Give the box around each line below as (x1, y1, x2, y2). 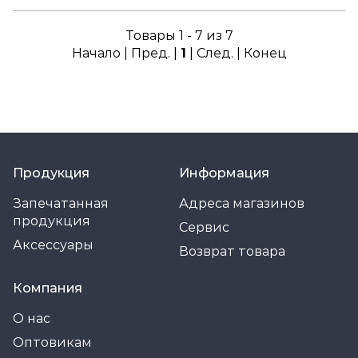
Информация (179, 165, 269, 181)
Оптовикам (13, 335, 92, 350)
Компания (13, 280, 82, 296)
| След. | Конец (185, 45, 287, 61)
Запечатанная (13, 196, 109, 211)
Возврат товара (179, 244, 285, 259)
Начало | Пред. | (71, 45, 181, 61)
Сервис (179, 220, 229, 235)
